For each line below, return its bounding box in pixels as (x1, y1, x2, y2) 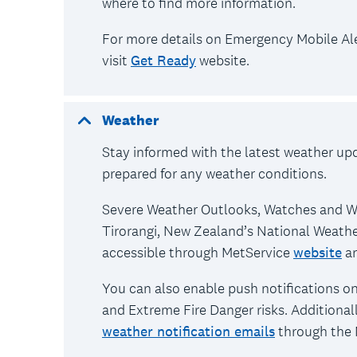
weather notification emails (102, 322, 275, 340)
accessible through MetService (102, 243, 293, 261)
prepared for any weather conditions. (102, 164, 330, 182)
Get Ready (131, 51, 196, 69)
